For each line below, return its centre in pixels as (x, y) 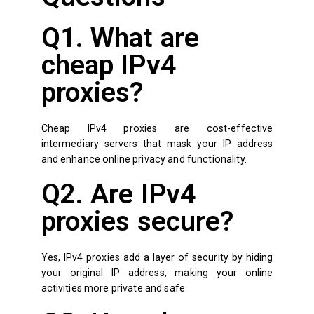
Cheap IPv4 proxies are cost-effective (157, 129)
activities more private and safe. (115, 288)
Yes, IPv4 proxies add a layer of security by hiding (157, 258)
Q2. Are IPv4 (118, 194)
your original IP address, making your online (157, 273)
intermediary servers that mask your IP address (157, 144)
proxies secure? (137, 222)
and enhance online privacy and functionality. (145, 159)
